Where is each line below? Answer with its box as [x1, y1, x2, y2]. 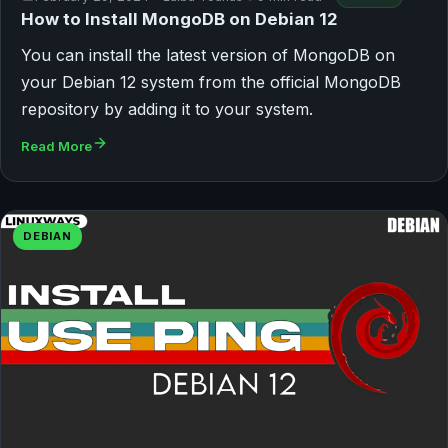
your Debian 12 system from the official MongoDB [21, 72, 401, 93]
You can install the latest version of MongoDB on [21, 45, 395, 66]
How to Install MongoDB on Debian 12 [21, 9, 338, 30]
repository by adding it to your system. [21, 99, 313, 120]
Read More [21, 138, 92, 155]
